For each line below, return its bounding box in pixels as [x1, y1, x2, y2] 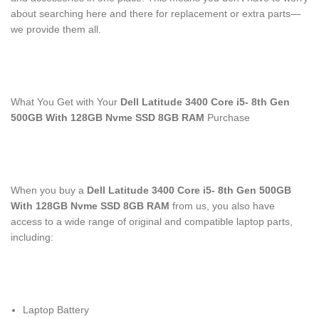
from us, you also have [169, 200, 275, 211]
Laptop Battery [23, 304, 89, 315]
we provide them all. [11, 23, 101, 35]
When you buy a [11, 184, 87, 196]
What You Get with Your [11, 96, 120, 108]
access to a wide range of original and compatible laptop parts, [11, 216, 293, 227]
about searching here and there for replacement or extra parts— [11, 8, 300, 19]
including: [11, 231, 53, 243]
